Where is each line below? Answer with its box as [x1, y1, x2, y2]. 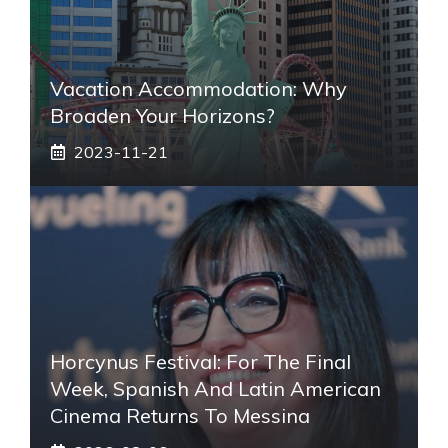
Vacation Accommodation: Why [50, 75, 347, 101]
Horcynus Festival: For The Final [50, 348, 351, 374]
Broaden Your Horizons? [50, 102, 275, 128]
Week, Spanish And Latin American [50, 375, 381, 401]
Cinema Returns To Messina [50, 402, 310, 428]
